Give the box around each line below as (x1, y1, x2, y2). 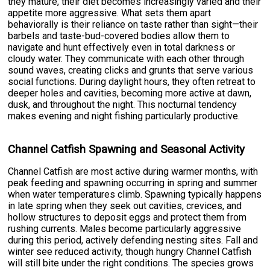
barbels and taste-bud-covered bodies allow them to (8, 30, 230, 42)
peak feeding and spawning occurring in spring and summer (8, 177, 258, 189)
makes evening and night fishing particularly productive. (8, 110, 240, 122)
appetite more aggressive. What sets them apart (8, 7, 212, 19)
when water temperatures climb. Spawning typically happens (8, 189, 262, 201)
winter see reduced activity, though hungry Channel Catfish (8, 246, 252, 258)
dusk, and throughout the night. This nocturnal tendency (8, 99, 237, 111)
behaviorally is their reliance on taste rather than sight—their (8, 19, 259, 31)
